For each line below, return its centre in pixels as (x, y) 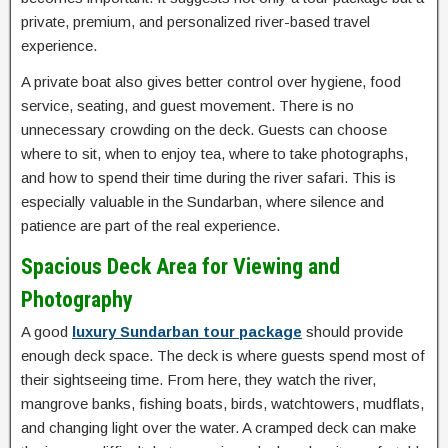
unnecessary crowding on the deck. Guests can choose (204, 130)
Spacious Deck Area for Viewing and (180, 267)
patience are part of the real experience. (150, 226)
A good (46, 332)
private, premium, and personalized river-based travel (195, 22)
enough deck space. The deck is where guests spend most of (223, 356)
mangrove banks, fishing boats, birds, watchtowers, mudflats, (222, 404)
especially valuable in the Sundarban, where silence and (202, 202)
